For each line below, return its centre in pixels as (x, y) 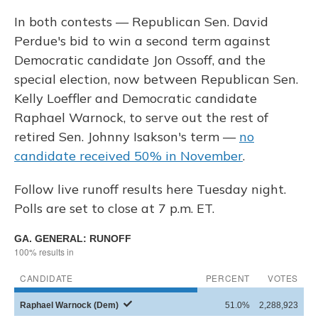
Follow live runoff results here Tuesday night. (150, 190)
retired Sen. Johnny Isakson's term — (127, 137)
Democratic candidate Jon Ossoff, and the (140, 60)
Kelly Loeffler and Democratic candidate (136, 99)
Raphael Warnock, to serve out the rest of (141, 118)
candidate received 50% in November (128, 156)
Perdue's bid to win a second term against (142, 41)
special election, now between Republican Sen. (156, 79)
